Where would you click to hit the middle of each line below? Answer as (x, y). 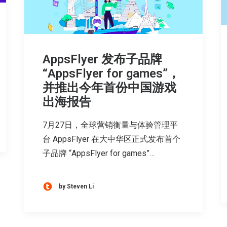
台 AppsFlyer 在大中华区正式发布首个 (111, 139)
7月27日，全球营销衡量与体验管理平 (110, 125)
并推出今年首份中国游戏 (109, 87)
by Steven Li (76, 186)
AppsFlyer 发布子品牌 (102, 59)
